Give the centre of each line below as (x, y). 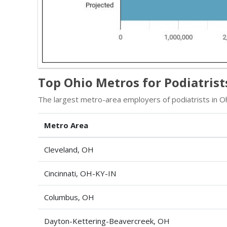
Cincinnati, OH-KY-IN (80, 173)
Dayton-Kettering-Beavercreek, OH (107, 221)
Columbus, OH (69, 197)
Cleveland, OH (69, 149)
